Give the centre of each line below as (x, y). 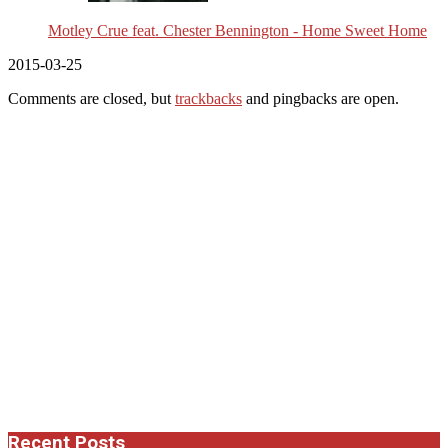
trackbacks (208, 98)
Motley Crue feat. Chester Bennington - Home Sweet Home (237, 30)
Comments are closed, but (91, 98)
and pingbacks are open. (320, 98)
